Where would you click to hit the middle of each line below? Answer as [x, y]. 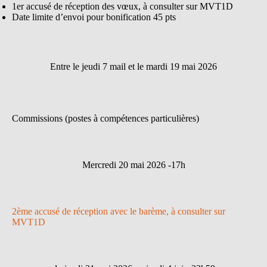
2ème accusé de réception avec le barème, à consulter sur [119, 212]
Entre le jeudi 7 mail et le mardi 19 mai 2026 [133, 67]
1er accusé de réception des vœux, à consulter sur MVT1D [122, 7]
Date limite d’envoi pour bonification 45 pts [94, 17]
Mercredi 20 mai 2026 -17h [133, 165]
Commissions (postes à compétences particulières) [105, 119]
